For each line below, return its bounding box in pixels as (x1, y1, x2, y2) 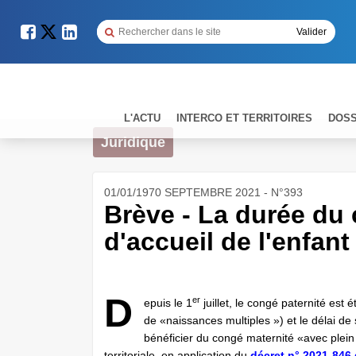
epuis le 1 (144, 296, 192, 309)
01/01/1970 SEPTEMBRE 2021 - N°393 (104, 186, 303, 199)
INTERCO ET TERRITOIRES (176, 111, 312, 124)
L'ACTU (124, 111, 161, 124)
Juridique (101, 134, 165, 150)
